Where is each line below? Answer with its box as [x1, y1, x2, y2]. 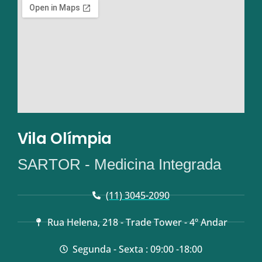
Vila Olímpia [18, 127, 112, 149]
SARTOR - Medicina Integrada [18, 155, 221, 173]
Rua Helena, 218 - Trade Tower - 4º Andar [47, 215, 228, 229]
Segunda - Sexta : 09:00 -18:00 [73, 242, 203, 256]
